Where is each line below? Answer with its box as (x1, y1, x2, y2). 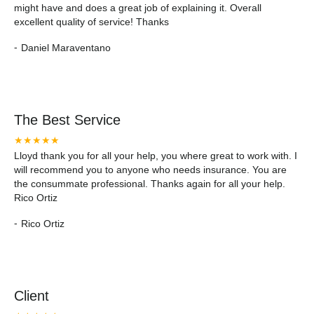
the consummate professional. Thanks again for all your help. (14, 178, 285, 189)
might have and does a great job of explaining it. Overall (14, 2, 261, 13)
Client (14, 288, 49, 303)
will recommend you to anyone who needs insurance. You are (14, 164, 287, 175)
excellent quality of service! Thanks (14, 16, 169, 27)
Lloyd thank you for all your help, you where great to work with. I (14, 150, 297, 161)
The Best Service (14, 112, 121, 128)
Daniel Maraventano (21, 41, 111, 53)
